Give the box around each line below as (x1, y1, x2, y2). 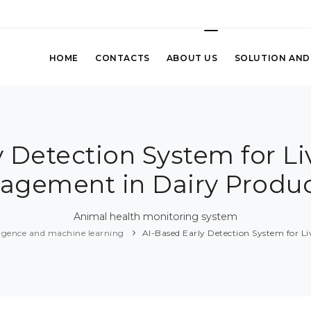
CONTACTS (94, 53, 150, 63)
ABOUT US (166, 53, 218, 63)
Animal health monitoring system (74, 210, 237, 224)
